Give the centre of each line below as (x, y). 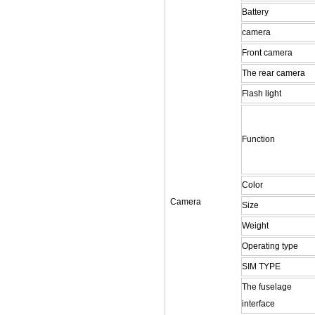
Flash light (262, 94)
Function (259, 140)
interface (259, 304)
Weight (256, 226)
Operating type (270, 246)
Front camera (268, 53)
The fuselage (267, 287)
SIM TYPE (262, 267)
